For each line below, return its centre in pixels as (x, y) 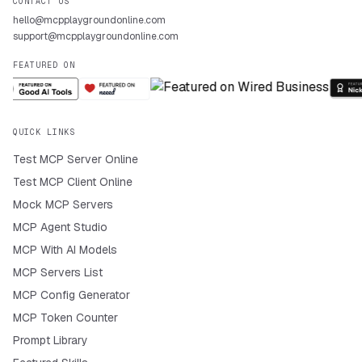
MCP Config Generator (72, 295)
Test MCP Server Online (76, 159)
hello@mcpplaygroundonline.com (89, 20)
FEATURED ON (44, 65)
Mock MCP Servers (63, 204)
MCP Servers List (58, 272)
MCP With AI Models (65, 250)
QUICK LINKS (44, 132)
